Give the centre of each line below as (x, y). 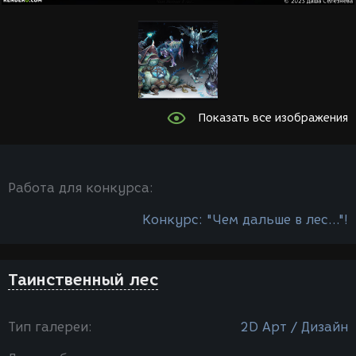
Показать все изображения (273, 118)
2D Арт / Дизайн (294, 327)
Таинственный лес (83, 280)
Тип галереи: (50, 327)
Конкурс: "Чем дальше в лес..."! (245, 220)
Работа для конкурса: (81, 188)
